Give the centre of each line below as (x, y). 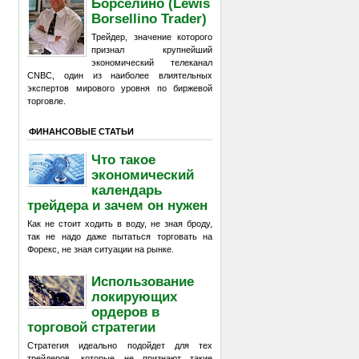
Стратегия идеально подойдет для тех (120, 345)
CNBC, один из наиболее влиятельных (120, 75)
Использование (143, 281)
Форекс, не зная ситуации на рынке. (101, 249)
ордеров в (126, 311)
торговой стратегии (91, 327)
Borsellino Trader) (149, 18)
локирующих (135, 296)
